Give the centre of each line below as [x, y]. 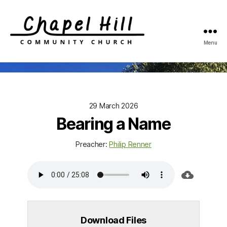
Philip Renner [130, 144]
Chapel [25, 51]
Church [25, 85]
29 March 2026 [113, 105]
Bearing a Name [113, 124]
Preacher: [91, 144]
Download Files [113, 220]
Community [34, 73]
